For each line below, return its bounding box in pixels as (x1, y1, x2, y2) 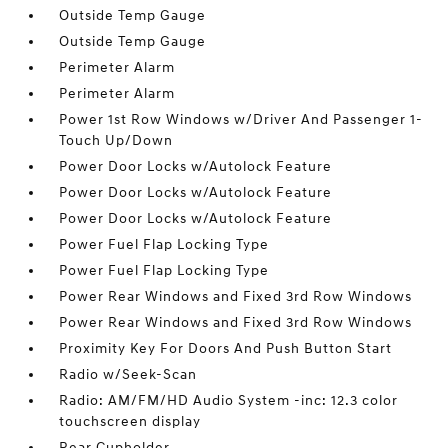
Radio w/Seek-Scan (59, 366, 198, 383)
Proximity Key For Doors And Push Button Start (59, 340, 393, 357)
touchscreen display (59, 413, 202, 430)
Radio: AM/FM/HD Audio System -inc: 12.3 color (59, 392, 399, 409)
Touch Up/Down (59, 132, 174, 149)
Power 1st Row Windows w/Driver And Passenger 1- (59, 111, 424, 128)
